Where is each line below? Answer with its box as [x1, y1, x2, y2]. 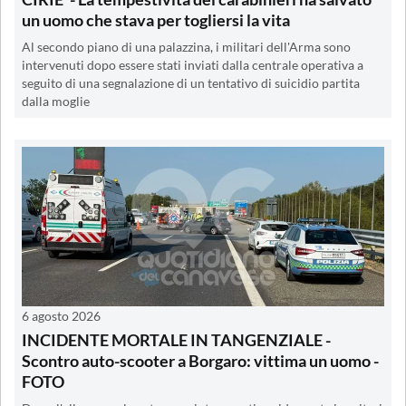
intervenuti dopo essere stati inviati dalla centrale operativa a [22, 57, 363, 72]
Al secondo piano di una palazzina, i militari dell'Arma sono [22, 39, 351, 54]
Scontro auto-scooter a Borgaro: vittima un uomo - [22, 350, 379, 371]
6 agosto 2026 [22, 307, 101, 324]
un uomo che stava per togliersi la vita [22, 9, 290, 30]
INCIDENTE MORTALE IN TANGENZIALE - [22, 329, 331, 350]
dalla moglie [22, 93, 90, 109]
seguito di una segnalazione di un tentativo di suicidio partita [22, 75, 360, 91]
